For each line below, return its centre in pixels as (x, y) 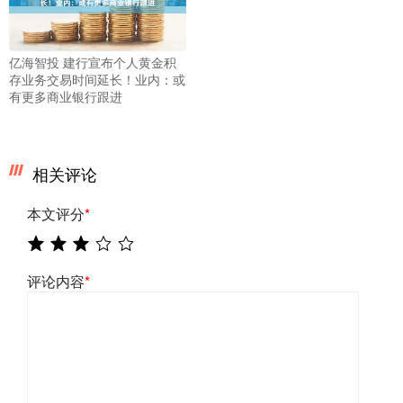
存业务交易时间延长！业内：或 (97, 79)
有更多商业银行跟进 (66, 96)
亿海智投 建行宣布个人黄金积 (93, 62)
